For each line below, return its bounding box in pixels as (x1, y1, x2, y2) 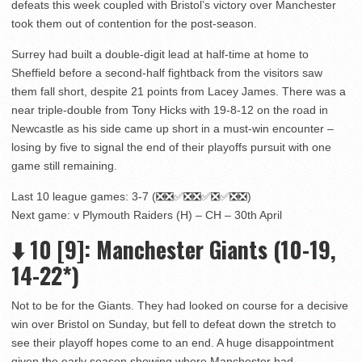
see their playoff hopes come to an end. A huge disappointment (11, 336, 334, 350)
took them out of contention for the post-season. (11, 17, 257, 31)
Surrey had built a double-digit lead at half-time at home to (11, 48, 309, 61)
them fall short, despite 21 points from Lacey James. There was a (11, 85, 346, 99)
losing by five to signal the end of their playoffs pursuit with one (11, 141, 331, 154)
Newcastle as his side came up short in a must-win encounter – (11, 122, 334, 136)
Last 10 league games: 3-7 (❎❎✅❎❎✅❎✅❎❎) (11, 190, 251, 204)
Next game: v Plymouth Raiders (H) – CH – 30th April (11, 208, 282, 222)
